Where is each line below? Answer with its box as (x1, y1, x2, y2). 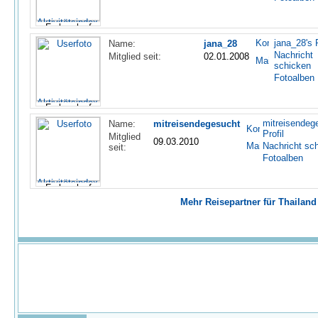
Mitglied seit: (109, 51, 161, 62)
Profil (263, 128, 284, 139)
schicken (274, 60, 311, 71)
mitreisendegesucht (153, 119, 240, 129)
